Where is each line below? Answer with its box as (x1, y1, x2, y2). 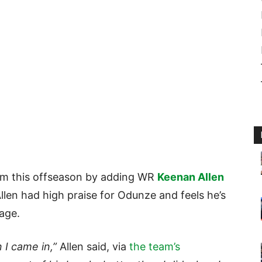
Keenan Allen (157, 171, 224, 184)
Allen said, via (57, 240, 129, 253)
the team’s (129, 240, 180, 253)
